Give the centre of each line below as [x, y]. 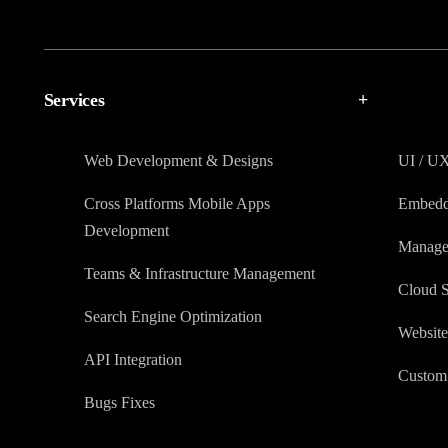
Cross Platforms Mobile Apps [176, 204]
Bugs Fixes [119, 403]
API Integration [132, 360]
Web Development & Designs [178, 161]
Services [74, 100]
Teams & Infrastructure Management [199, 274]
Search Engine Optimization [172, 317]
